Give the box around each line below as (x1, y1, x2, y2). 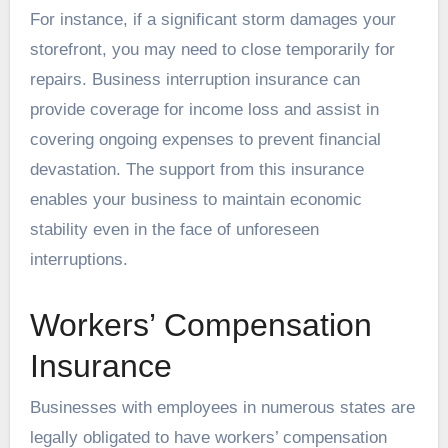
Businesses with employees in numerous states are (29, 397, 415, 417)
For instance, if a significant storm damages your (29, 9, 396, 29)
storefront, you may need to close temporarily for (29, 39, 395, 59)
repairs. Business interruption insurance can (29, 69, 360, 89)
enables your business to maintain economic (29, 189, 362, 209)
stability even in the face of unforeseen (29, 219, 319, 239)
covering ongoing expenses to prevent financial (29, 129, 381, 149)
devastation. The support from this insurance (29, 159, 364, 179)
